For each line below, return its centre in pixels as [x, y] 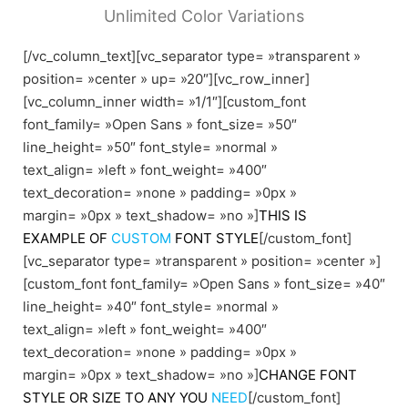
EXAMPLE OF [67, 239]
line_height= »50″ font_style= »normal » [150, 148]
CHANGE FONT [308, 375]
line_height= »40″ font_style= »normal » [151, 307]
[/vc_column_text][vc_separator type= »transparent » [192, 56]
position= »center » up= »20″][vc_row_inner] [166, 79]
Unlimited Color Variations [204, 16]
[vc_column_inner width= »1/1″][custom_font [164, 102]
